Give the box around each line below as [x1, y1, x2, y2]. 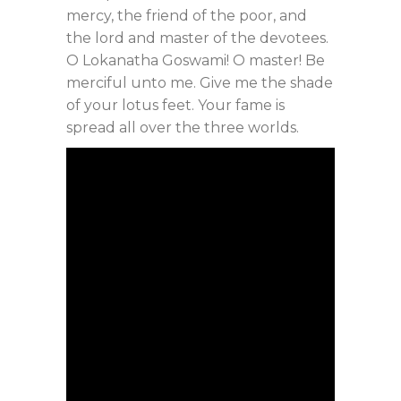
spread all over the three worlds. [66, 119, 299, 136]
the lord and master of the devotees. [66, 30, 328, 47]
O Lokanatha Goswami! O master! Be [66, 52, 325, 69]
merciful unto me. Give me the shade [66, 74, 333, 91]
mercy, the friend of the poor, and [66, 7, 307, 24]
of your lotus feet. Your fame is [66, 97, 285, 114]
